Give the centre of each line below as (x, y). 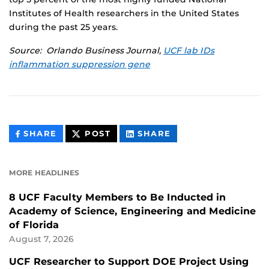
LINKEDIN (194, 160)
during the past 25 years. (63, 27)
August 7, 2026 (41, 239)
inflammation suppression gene (80, 65)
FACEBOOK (83, 160)
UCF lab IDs (189, 51)
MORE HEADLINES (44, 173)
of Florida (34, 225)
